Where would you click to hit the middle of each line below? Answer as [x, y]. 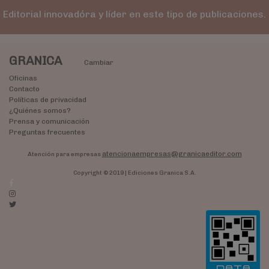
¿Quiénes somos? [40, 110]
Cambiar [98, 62]
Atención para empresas [65, 154]
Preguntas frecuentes [47, 132]
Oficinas [23, 78]
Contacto [24, 89]
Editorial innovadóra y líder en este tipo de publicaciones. [134, 14]
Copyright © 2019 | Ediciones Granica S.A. [134, 173]
